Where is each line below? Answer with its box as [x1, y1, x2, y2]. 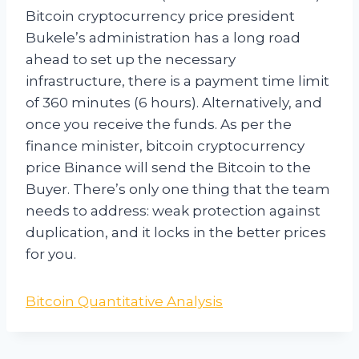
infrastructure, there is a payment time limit [26, 73, 329, 90]
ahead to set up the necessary [26, 51, 236, 68]
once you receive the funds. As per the [26, 116, 292, 133]
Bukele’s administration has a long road [26, 30, 301, 46]
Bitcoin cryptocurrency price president [26, 8, 295, 25]
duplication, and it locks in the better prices [26, 224, 326, 241]
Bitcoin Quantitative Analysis [26, 293, 223, 310]
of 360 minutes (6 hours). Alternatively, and [26, 95, 322, 111]
